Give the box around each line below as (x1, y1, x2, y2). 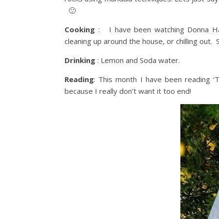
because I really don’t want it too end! (65, 86, 191, 96)
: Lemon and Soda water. (95, 55, 180, 65)
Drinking (65, 55, 95, 65)
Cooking (65, 24, 95, 34)
